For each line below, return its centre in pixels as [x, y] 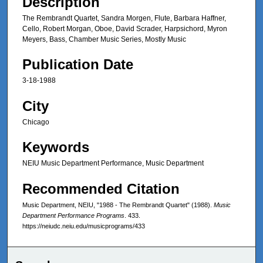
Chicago [36, 122]
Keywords [56, 147]
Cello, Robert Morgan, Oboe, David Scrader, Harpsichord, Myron [125, 29]
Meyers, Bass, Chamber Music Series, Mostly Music [104, 40]
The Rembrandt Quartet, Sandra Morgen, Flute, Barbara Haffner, [124, 18]
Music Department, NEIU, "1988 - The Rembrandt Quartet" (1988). [118, 205]
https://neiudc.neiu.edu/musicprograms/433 [84, 226]
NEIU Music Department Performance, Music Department [113, 163]
